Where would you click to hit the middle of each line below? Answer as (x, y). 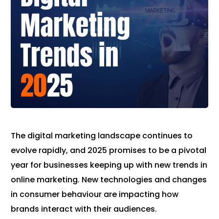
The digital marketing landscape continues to (102, 136)
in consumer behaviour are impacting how (95, 195)
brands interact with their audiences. (84, 209)
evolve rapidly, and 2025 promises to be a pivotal (109, 151)
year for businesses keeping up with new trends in (109, 165)
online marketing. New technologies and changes (109, 180)
